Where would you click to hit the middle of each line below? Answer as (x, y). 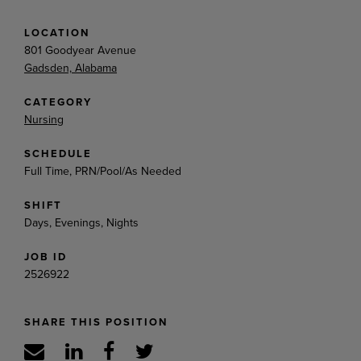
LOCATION (57, 32)
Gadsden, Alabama (71, 68)
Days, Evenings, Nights (81, 222)
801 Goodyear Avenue (80, 50)
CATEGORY (58, 102)
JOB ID (46, 256)
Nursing (44, 119)
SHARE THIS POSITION (96, 322)
